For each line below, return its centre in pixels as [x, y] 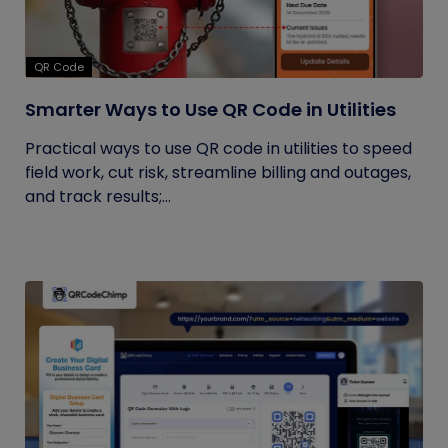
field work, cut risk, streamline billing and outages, [218, 172]
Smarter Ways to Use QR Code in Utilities [210, 109]
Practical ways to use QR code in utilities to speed [218, 148]
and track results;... [98, 196]
